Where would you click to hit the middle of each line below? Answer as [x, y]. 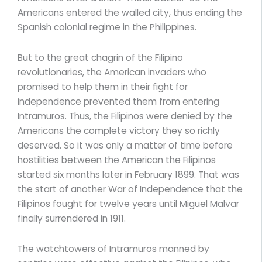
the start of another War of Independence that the [130, 189]
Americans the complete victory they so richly [119, 130]
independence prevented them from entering [118, 101]
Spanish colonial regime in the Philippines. [107, 27]
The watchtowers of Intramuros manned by [113, 249]
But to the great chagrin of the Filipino [100, 57]
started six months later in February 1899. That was [128, 174]
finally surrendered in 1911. [72, 218]
